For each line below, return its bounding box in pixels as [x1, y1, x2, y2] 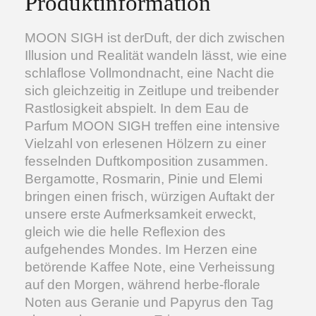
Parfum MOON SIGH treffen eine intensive [25, 119, 280, 133]
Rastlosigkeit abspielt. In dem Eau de [25, 101, 249, 116]
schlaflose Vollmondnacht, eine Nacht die [25, 66, 274, 80]
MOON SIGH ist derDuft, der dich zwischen [25, 30, 285, 45]
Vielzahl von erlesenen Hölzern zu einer [25, 136, 266, 151]
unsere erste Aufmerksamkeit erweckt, [25, 207, 256, 221]
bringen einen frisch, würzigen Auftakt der [25, 189, 274, 204]
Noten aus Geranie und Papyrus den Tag [25, 295, 274, 310]
